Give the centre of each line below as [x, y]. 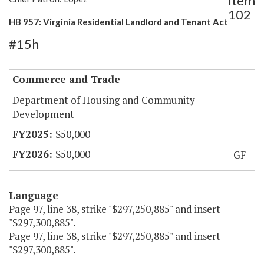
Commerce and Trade [66, 80]
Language [34, 196]
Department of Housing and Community [104, 100]
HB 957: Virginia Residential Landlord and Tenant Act [118, 22]
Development [43, 114]
